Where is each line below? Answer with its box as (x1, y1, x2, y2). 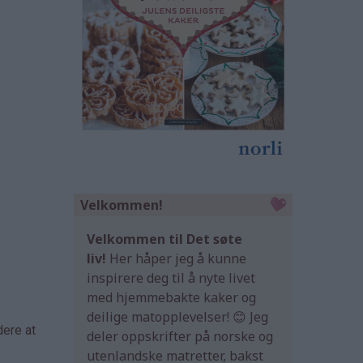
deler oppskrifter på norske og (87, 327, 273, 346)
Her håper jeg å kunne (106, 250, 246, 268)
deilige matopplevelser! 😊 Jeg (87, 308, 268, 327)
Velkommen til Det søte (87, 230, 242, 249)
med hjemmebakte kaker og (87, 288, 256, 307)
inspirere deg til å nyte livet (87, 269, 255, 288)
